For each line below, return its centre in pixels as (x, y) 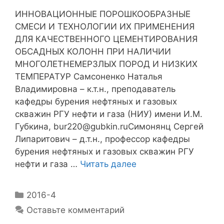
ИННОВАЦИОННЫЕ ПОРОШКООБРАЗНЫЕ (103, 14)
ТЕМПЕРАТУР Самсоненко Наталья (89, 76)
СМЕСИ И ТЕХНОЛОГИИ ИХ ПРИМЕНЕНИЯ (105, 26)
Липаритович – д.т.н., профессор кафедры (102, 139)
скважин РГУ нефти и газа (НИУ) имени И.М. (109, 114)
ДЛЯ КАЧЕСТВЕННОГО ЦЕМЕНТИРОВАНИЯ (106, 39)
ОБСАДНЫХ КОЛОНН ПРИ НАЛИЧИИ (93, 51)
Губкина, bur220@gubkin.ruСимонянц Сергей (109, 126)
